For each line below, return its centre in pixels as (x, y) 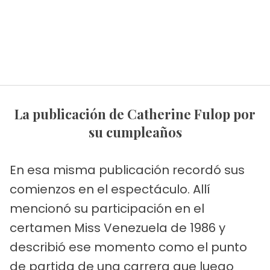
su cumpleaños (135, 132)
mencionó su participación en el (107, 208)
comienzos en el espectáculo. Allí (110, 189)
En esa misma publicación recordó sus (127, 170)
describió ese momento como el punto (128, 247)
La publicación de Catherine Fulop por (18, 114)
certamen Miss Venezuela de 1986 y (118, 228)
